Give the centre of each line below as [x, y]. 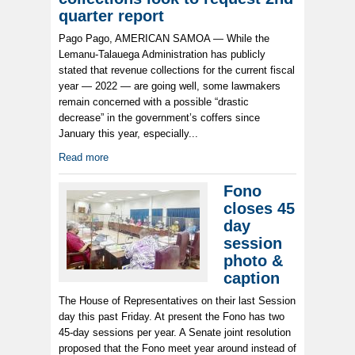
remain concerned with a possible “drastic [154, 102]
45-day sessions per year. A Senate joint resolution [175, 333]
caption [252, 279]
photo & [253, 261]
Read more [84, 158]
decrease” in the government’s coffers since [159, 118]
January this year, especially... [128, 134]
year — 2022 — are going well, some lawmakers [170, 86]
